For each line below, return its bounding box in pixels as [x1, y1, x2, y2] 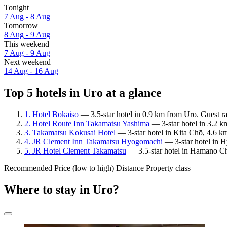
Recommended [4, 163, 52, 172]
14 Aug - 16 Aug [4, 67, 58, 76]
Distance [116, 163, 144, 172]
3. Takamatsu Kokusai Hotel [24, 128, 116, 137]
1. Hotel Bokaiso [24, 109, 79, 119]
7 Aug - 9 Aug [4, 49, 50, 58]
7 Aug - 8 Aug [4, 12, 50, 21]
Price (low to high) [54, 163, 114, 172]
